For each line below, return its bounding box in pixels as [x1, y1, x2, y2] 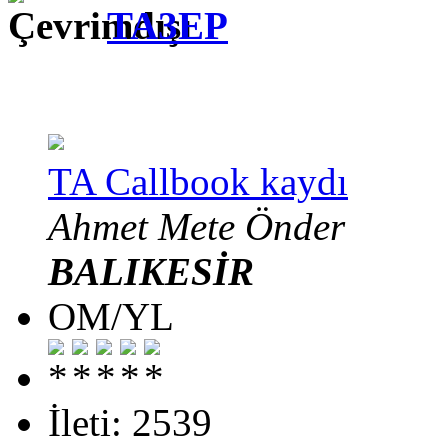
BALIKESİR [48, 249, 254, 293]
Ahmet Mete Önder [48, 204, 345, 248]
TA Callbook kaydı [48, 159, 348, 203]
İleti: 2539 [48, 400, 212, 444]
